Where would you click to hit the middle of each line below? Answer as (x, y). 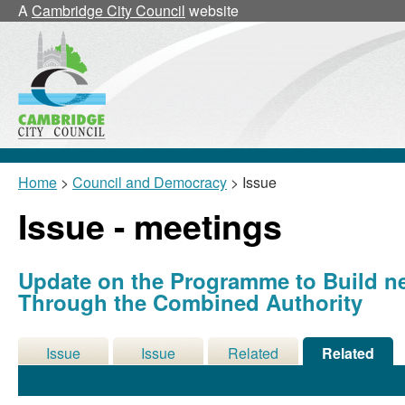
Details (63, 375)
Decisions (253, 375)
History (158, 375)
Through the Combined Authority (190, 302)
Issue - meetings (150, 226)
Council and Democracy (150, 182)
